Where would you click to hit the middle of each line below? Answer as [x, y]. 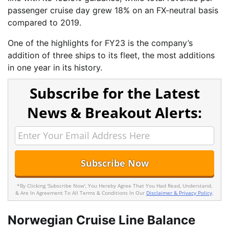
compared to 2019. [44, 22]
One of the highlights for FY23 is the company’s [100, 43]
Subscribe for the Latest [114, 93]
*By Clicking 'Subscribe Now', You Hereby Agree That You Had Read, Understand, [114, 186]
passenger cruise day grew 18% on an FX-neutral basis [113, 10]
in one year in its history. [55, 67]
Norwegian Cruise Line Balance [101, 220]
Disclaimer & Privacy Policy [179, 193]
